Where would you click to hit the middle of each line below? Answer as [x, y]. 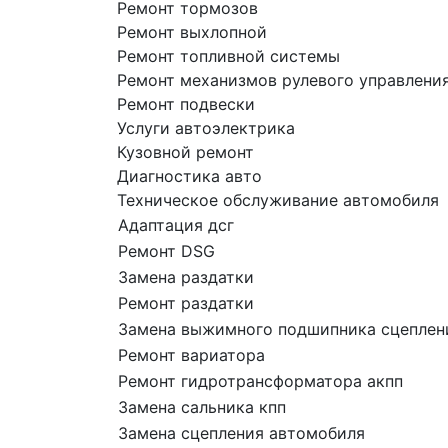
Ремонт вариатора [191, 355]
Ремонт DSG [166, 251]
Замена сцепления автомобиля [241, 433]
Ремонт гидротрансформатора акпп [260, 381]
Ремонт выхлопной [192, 32]
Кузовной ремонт [185, 152]
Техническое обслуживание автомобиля [278, 200]
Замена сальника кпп [202, 407]
